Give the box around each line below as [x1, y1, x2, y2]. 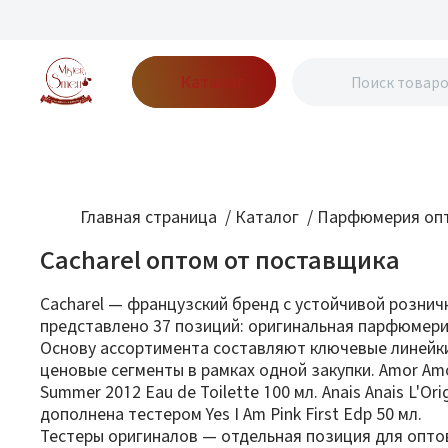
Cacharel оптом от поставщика [40, 246, 400, 274]
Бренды [80, 135, 143, 154]
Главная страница [80, 207, 217, 226]
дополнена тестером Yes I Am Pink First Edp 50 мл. [40, 404, 422, 423]
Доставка [270, 135, 345, 154]
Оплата [345, 135, 402, 154]
